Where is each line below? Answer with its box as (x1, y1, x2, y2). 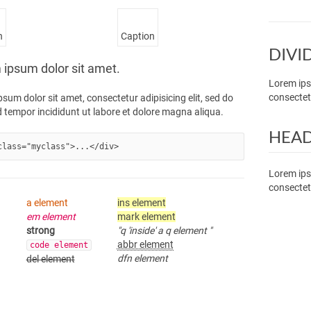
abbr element (117, 239, 174, 251)
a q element (155, 225, 209, 237)
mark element (117, 211, 176, 223)
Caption (120, 31, 155, 42)
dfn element (117, 253, 168, 264)
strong (26, 225, 55, 237)
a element (26, 197, 68, 209)
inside (128, 225, 154, 237)
